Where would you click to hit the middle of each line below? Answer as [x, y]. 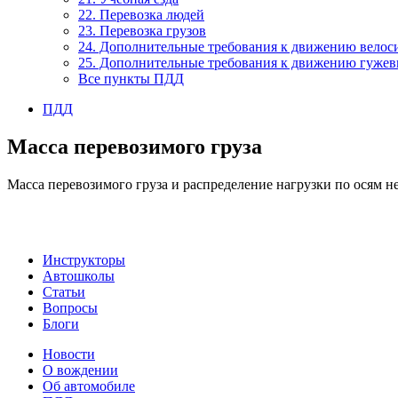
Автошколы [79, 275]
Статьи [64, 291]
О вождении [80, 370]
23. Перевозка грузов [142, 30]
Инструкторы [84, 259]
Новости [69, 354]
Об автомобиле [89, 386]
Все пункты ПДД [131, 78]
